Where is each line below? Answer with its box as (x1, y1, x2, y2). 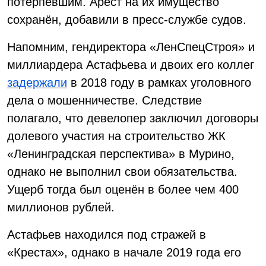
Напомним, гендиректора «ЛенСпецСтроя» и (7, 40, 255, 53)
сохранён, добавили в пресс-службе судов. (7, 13, 246, 26)
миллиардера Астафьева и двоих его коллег (7, 58, 254, 71)
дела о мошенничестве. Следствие (7, 94, 202, 107)
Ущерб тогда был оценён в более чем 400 (7, 183, 239, 196)
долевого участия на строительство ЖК (7, 129, 226, 142)
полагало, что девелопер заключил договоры (7, 112, 258, 125)
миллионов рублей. (7, 201, 115, 214)
